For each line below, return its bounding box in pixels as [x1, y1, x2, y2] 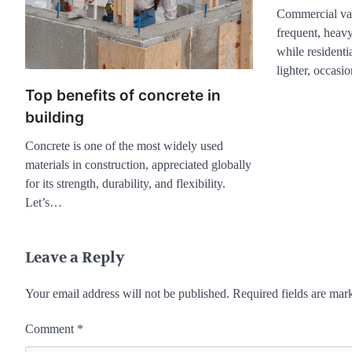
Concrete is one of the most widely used [25, 139, 223, 153]
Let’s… [25, 196, 62, 210]
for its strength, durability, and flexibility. [25, 177, 225, 191]
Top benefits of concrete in [25, 86, 221, 105]
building [25, 108, 84, 127]
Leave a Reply [25, 248, 125, 268]
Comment [25, 322, 77, 336]
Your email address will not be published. [25, 287, 229, 301]
